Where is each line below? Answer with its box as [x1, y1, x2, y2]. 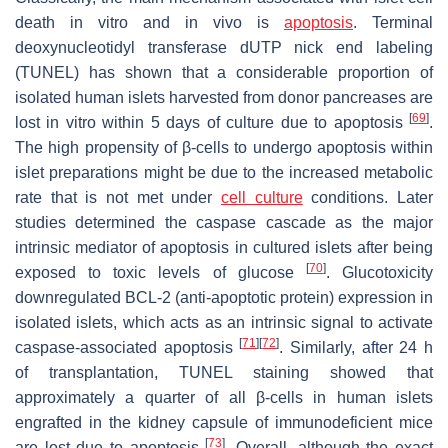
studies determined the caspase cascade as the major [15, 214, 433, 232]
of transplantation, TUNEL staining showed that [15, 364, 433, 382]
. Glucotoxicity [325, 264, 434, 282]
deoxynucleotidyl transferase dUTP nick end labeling [15, 39, 433, 57]
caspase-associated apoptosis [15, 339, 240, 357]
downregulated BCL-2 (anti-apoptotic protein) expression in [15, 289, 433, 307]
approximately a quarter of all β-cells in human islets [15, 389, 433, 407]
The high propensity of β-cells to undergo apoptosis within [15, 139, 433, 157]
